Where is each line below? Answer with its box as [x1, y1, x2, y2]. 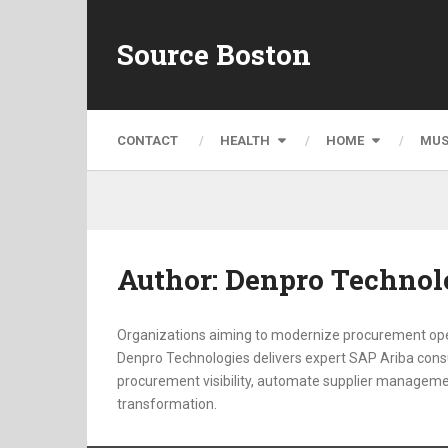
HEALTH [220, 132, 270, 148]
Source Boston [117, 36, 311, 73]
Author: [117, 261, 225, 298]
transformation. [117, 396, 217, 412]
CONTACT [117, 132, 178, 148]
